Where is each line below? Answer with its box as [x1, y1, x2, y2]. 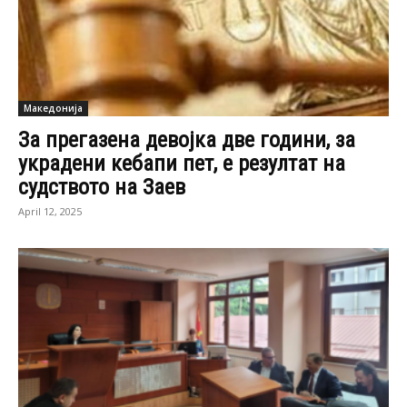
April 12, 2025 [18, 204, 82, 219]
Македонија [24, 102, 83, 115]
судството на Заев [18, 174, 185, 201]
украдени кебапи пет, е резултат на [18, 151, 345, 177]
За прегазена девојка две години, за [18, 127, 355, 154]
